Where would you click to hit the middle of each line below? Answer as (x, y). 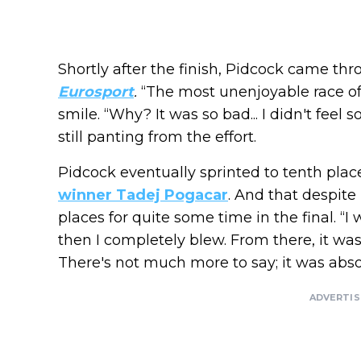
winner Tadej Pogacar (143, 195)
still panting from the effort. (157, 137)
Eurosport (96, 92)
